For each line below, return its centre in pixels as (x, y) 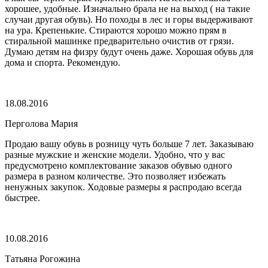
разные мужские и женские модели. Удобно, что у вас (115, 154)
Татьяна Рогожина (42, 258)
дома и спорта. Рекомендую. (63, 62)
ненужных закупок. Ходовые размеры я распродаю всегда (123, 187)
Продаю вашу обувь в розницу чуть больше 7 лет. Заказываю (129, 144)
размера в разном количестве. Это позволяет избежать (115, 176)
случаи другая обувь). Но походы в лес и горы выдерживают (129, 19)
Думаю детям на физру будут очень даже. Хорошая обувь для (129, 51)
